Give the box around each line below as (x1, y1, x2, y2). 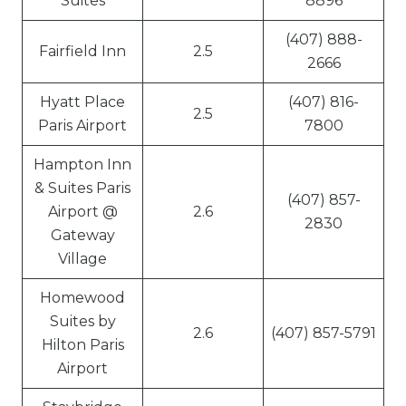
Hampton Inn (34, 156, 131, 173)
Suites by (49, 313, 116, 330)
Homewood (40, 289, 125, 306)
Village (58, 250, 107, 267)
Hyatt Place (40, 93, 125, 111)
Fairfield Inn (39, 43, 126, 60)
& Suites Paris (34, 179, 130, 197)
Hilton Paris (41, 336, 124, 353)
